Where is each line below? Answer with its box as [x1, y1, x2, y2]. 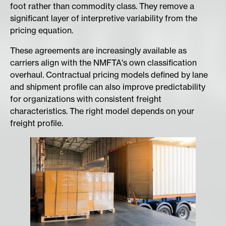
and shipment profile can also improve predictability [10, 82, 205, 92]
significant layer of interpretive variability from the [10, 13, 197, 24]
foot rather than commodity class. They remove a [10, 1, 194, 12]
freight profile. [10, 118, 63, 129]
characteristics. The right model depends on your [10, 106, 194, 117]
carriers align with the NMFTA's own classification [10, 58, 197, 68]
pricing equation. [10, 25, 73, 36]
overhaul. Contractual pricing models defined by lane [10, 70, 208, 80]
